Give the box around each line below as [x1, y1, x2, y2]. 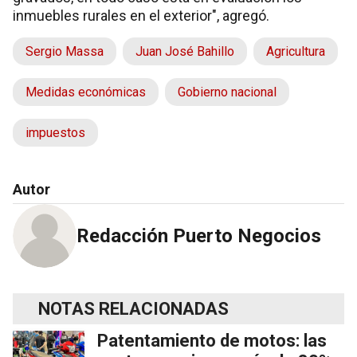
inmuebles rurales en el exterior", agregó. [13, 6, 269, 24]
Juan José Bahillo [135, 43, 234, 59]
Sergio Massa [25, 43, 104, 59]
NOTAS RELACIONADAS [38, 298, 229, 319]
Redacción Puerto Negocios [76, 224, 321, 247]
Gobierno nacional [178, 84, 277, 100]
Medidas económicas [25, 84, 146, 100]
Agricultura [266, 43, 325, 59]
